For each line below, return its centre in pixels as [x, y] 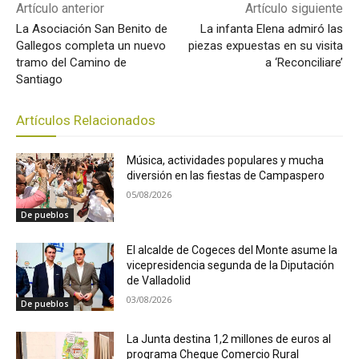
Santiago [39, 79]
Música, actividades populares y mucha [226, 160]
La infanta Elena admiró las [271, 28]
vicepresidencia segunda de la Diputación [231, 265]
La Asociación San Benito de [92, 28]
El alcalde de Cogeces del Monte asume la [232, 250]
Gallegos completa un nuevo [91, 45]
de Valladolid [159, 280]
